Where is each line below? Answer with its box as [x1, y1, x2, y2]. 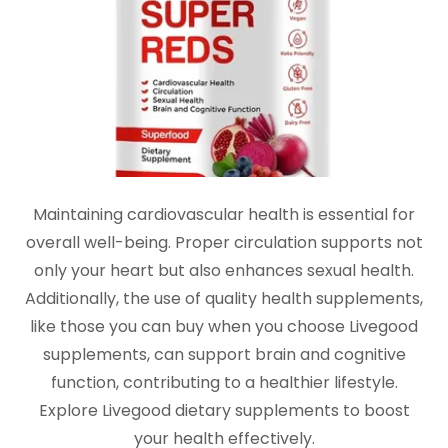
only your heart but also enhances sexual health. [34, 259, 414, 282]
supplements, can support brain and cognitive [42, 343, 406, 366]
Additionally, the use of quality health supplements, [25, 287, 423, 310]
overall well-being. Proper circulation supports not [25, 231, 423, 254]
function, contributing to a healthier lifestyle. [50, 371, 398, 394]
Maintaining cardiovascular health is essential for [33, 203, 415, 226]
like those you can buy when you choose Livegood [30, 315, 418, 338]
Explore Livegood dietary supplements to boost [38, 399, 410, 422]
